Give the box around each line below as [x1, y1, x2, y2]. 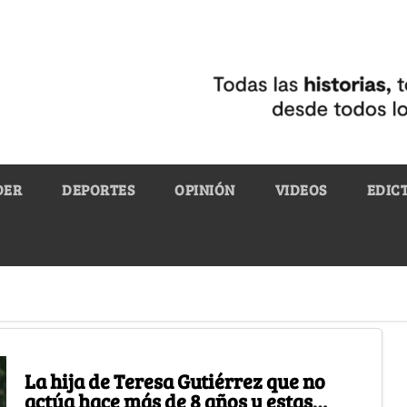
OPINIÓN [174, 179, 235, 199]
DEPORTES [62, 179, 134, 199]
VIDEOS [274, 179, 327, 199]
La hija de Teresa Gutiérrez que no [24, 366, 325, 394]
